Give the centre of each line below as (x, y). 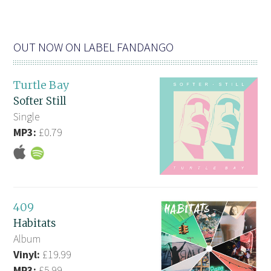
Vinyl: (27, 255)
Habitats (35, 224)
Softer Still (40, 101)
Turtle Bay (41, 85)
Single (27, 116)
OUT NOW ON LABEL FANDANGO (94, 47)
